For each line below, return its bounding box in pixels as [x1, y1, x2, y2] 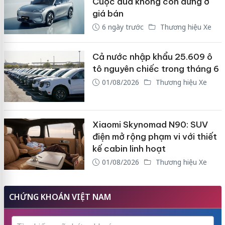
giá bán [92, 8, 124, 19]
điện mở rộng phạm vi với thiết [92, 131, 217, 143]
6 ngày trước [101, 22, 144, 32]
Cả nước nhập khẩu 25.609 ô [92, 51, 212, 63]
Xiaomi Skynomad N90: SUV [92, 119, 208, 131]
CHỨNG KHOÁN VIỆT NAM [9, 191, 111, 202]
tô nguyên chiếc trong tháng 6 [92, 63, 219, 75]
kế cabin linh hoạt [92, 143, 166, 155]
